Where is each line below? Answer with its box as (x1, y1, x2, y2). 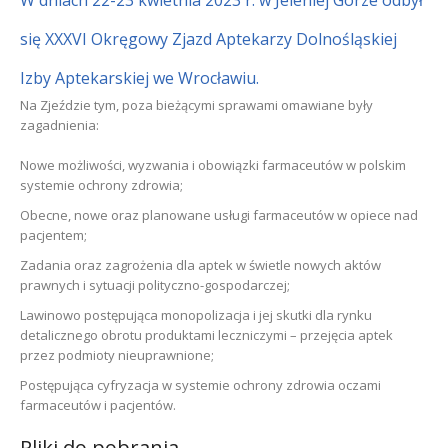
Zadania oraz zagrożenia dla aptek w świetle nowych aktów (20, 256, 381, 275)
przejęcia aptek (300, 326, 393, 345)
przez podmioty (20, 346, 118, 365)
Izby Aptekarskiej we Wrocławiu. (20, 67, 259, 90)
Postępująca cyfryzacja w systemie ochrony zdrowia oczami (20, 376, 381, 395)
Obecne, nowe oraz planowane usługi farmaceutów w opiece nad (20, 206, 418, 225)
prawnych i (20, 276, 89, 295)
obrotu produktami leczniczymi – (101, 326, 297, 345)
